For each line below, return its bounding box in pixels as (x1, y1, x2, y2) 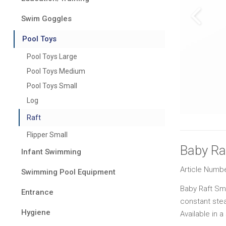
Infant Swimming (21, 147, 81, 156)
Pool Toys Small (27, 82, 77, 90)
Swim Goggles (21, 14, 72, 23)
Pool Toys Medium (27, 67, 85, 75)
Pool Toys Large (27, 52, 77, 61)
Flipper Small (27, 131, 68, 139)
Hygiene (21, 208, 50, 217)
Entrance (21, 188, 53, 197)
